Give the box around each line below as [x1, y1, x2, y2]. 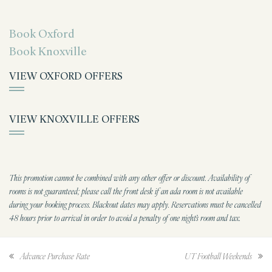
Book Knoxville [9, 44, 87, 58]
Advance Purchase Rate [20, 250, 90, 262]
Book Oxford [9, 27, 75, 41]
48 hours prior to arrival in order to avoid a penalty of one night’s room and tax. [9, 212, 240, 223]
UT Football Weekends [185, 250, 252, 262]
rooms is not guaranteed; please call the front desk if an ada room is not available [9, 185, 243, 197]
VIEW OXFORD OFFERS [9, 69, 123, 82]
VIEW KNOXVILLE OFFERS [9, 113, 140, 126]
